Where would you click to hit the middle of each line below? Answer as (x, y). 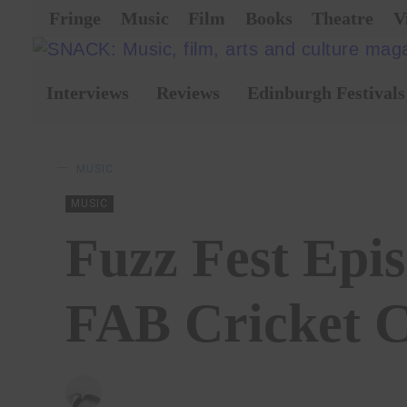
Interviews (88, 93)
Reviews (188, 93)
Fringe (75, 18)
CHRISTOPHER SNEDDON (214, 392)
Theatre (342, 18)
